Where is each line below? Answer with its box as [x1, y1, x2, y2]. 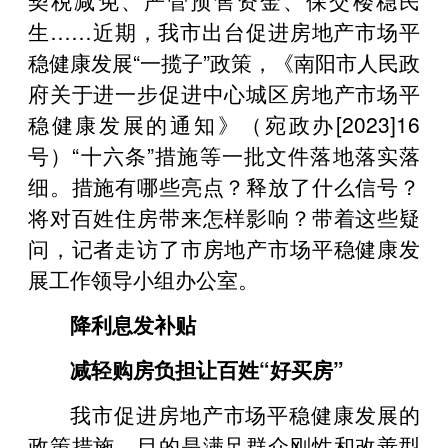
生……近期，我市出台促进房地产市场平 [28, 15, 420, 46]
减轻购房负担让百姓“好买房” [70, 353, 344, 384]
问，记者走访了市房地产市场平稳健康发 [28, 232, 420, 263]
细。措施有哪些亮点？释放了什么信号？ [28, 170, 420, 201]
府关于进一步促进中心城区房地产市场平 [28, 77, 420, 108]
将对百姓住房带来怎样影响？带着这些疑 [28, 201, 420, 232]
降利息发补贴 [70, 308, 196, 339]
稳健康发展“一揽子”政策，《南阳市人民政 [28, 46, 420, 77]
